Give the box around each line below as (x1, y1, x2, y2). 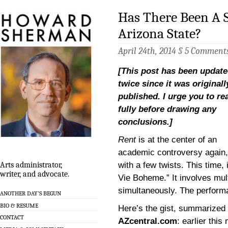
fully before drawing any (118, 104, 216, 114)
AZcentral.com (118, 216, 177, 226)
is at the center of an (136, 134, 217, 145)
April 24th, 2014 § (118, 46, 185, 56)
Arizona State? (118, 25, 202, 42)
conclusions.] (118, 117, 173, 127)
